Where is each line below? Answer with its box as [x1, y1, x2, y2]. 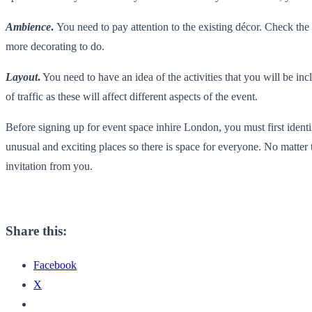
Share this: [6, 224, 67, 239]
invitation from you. [6, 159, 93, 172]
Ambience [6, 20, 51, 33]
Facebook [33, 259, 77, 272]
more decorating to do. [6, 40, 104, 52]
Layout [6, 70, 38, 83]
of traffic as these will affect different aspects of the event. [6, 90, 258, 102]
